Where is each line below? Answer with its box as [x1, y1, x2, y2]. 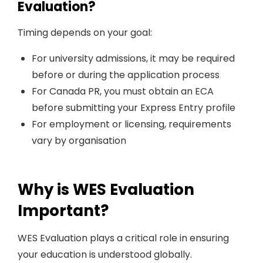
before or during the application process [32, 68, 220, 82]
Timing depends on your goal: [18, 26, 152, 39]
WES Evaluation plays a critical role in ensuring [18, 231, 229, 245]
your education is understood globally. [18, 248, 192, 261]
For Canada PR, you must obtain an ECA [32, 85, 214, 98]
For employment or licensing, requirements [32, 117, 231, 131]
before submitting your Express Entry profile [32, 101, 235, 114]
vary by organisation [32, 134, 126, 147]
